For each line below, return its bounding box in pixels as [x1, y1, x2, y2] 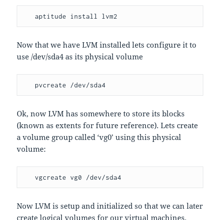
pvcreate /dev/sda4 [35, 81, 106, 89]
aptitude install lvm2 [35, 12, 118, 21]
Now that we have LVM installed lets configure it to [17, 40, 197, 50]
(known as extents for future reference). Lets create [17, 120, 198, 131]
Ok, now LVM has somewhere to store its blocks [17, 109, 185, 119]
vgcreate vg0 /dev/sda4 [35, 173, 122, 182]
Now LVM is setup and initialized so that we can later [17, 201, 203, 211]
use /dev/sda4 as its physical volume [17, 52, 143, 62]
